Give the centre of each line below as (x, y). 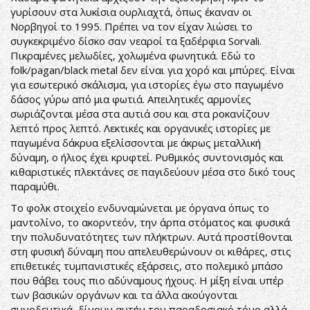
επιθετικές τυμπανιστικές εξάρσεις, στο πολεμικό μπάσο (147, 266)
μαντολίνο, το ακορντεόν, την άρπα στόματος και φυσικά (150, 222)
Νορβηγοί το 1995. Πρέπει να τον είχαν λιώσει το (131, 26)
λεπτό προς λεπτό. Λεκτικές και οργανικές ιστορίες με (140, 128)
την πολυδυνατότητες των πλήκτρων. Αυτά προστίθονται (152, 237)
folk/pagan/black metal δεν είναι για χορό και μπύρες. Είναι (153, 70)
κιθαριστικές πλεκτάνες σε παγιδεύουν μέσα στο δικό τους (153, 172)
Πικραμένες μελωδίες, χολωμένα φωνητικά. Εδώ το (133, 55)
